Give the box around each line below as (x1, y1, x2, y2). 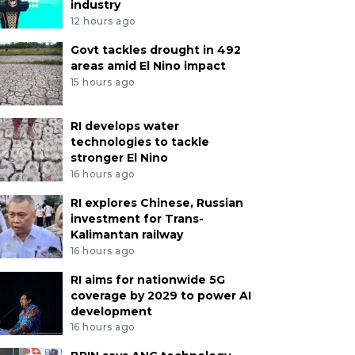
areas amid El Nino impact (70, 58, 226, 73)
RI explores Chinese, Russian (70, 195, 243, 210)
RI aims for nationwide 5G (70, 272, 225, 287)
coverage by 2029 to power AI (70, 288, 251, 303)
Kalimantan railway (70, 227, 183, 242)
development (70, 303, 152, 319)
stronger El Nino (70, 150, 168, 165)
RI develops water (70, 118, 179, 133)
